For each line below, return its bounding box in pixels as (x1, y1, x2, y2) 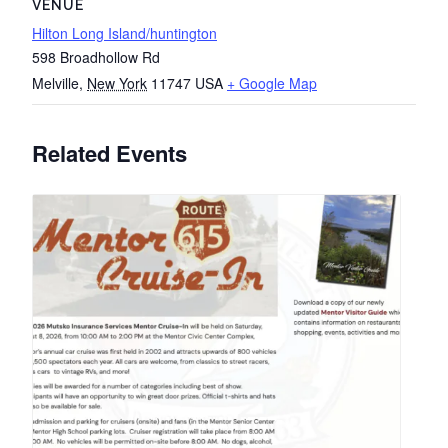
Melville (32, 73, 79, 93)
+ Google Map (227, 73, 317, 93)
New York (87, 73, 147, 93)
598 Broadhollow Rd (32, 47, 160, 67)
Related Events (32, 137, 187, 169)
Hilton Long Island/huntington (32, 23, 217, 43)
